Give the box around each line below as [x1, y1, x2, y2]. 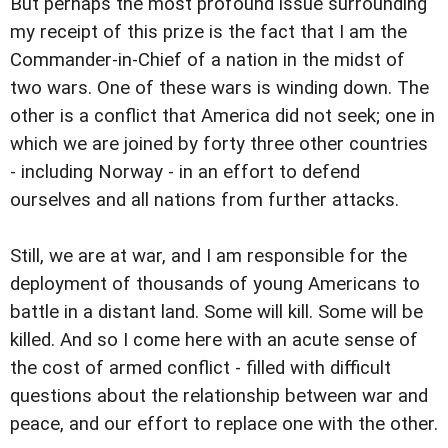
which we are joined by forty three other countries [10, 133, 428, 156]
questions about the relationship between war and [10, 385, 428, 408]
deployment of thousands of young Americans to [10, 273, 420, 296]
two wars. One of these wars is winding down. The [10, 77, 429, 100]
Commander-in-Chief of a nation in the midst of [10, 49, 405, 72]
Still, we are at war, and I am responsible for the [10, 245, 407, 268]
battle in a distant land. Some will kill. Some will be [10, 301, 423, 324]
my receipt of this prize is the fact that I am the [10, 21, 407, 44]
